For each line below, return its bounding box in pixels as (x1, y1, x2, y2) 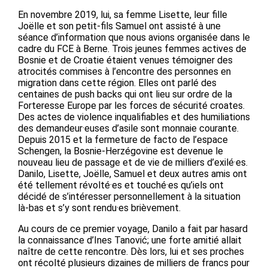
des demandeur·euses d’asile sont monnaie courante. (18, 122, 239, 134)
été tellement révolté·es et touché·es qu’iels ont (18, 179, 224, 191)
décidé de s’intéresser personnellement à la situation (18, 190, 240, 202)
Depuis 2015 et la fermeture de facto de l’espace (18, 133, 228, 145)
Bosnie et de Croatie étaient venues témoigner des (18, 54, 233, 66)
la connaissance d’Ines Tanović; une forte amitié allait (18, 234, 242, 246)
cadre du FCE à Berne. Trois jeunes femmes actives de (18, 42, 246, 54)
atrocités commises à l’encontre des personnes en (18, 65, 231, 77)
